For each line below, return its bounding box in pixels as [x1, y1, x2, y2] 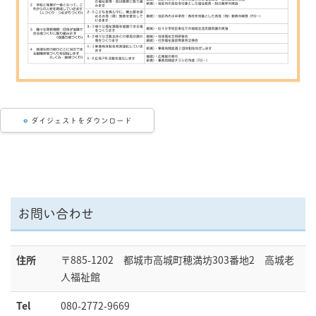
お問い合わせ [18, 202, 94, 223]
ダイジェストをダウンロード [28, 114, 132, 126]
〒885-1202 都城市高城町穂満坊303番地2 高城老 [61, 252, 294, 267]
